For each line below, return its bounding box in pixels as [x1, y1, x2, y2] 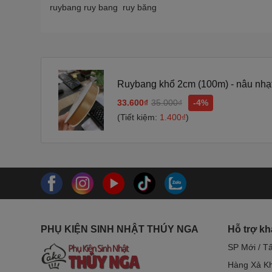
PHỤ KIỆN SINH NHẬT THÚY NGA [41, 224, 199, 234]
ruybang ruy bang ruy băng [50, 2, 157, 12]
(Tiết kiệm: [117, 112, 160, 122]
